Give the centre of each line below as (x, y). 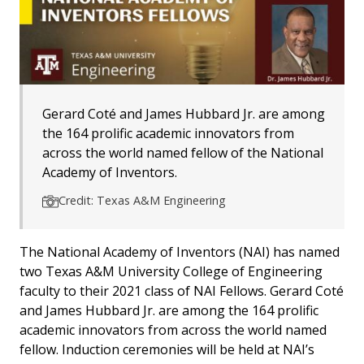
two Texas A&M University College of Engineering (171, 271)
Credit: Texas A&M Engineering (142, 200)
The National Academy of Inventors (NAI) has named (180, 251)
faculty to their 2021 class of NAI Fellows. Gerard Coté (182, 290)
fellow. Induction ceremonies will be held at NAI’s (167, 349)
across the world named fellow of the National (183, 152)
